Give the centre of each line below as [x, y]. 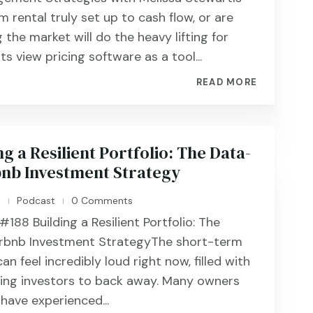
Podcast [36, 201]
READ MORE [227, 82]
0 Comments [101, 201]
